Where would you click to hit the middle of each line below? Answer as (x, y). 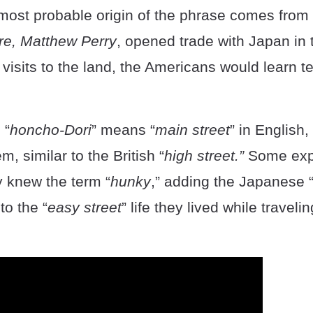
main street (192, 130)
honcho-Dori (51, 130)
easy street (85, 207)
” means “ (123, 130)
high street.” (204, 155)
